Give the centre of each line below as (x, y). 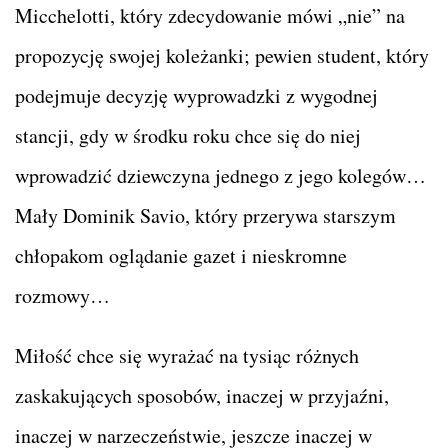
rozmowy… (62, 295)
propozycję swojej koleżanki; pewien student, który (222, 55)
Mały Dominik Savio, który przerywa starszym (205, 215)
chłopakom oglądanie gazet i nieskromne (181, 255)
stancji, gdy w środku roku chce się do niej (188, 135)
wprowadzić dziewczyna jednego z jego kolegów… (220, 175)
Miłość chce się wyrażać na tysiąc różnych (187, 355)
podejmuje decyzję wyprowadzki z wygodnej (196, 95)
